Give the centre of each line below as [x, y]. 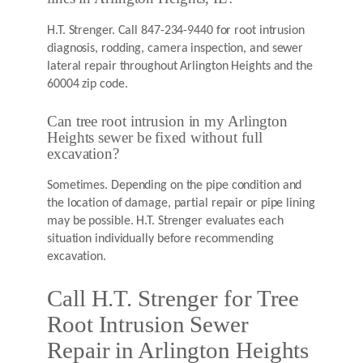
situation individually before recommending [160, 239]
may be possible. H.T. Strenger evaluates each [165, 222]
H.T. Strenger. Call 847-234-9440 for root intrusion [176, 30]
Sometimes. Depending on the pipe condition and [175, 186]
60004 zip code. [88, 84]
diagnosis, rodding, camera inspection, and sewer [175, 48]
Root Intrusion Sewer [148, 325]
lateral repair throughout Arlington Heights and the [180, 66]
